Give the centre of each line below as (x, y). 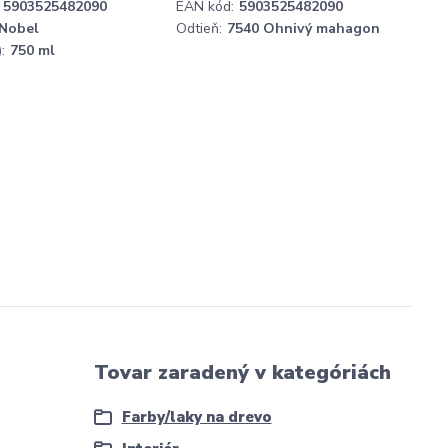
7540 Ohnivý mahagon (303, 28)
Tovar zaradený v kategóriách (242, 372)
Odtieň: (199, 28)
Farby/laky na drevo (196, 416)
